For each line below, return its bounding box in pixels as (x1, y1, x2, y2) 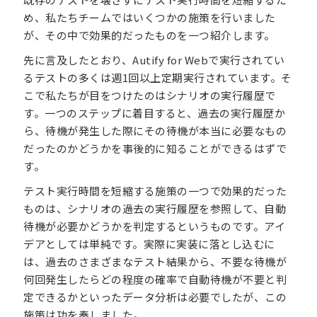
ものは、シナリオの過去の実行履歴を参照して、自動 (23, 200, 287, 216)
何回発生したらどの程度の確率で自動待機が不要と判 (23, 271, 287, 287)
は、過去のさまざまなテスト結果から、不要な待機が (23, 253, 287, 269)
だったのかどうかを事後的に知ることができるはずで (23, 140, 287, 156)
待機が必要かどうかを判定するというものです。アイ (23, 218, 286, 234)
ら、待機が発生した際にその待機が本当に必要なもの (23, 122, 287, 138)
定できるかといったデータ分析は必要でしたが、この (23, 289, 287, 304)
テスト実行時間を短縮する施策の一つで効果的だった (23, 183, 287, 198)
